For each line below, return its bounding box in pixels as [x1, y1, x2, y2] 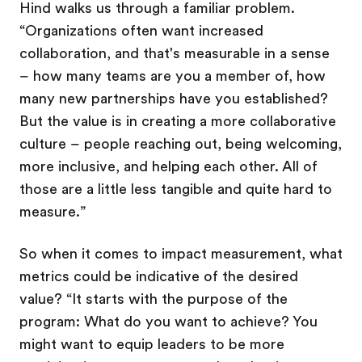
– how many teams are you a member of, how [19, 68, 326, 84]
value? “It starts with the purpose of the [19, 291, 288, 307]
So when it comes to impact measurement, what [19, 246, 343, 262]
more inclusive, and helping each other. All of [19, 158, 318, 175]
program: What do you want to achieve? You [19, 314, 318, 330]
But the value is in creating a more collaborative [19, 113, 336, 129]
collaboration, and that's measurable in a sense [19, 45, 330, 61]
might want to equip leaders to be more [19, 336, 284, 352]
